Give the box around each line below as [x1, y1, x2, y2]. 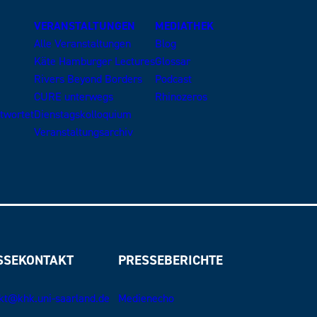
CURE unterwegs [34, 90, 114, 105]
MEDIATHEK [155, 19, 214, 34]
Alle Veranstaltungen [34, 37, 132, 52]
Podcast [155, 72, 192, 87]
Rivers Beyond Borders [34, 72, 143, 87]
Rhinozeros [155, 90, 208, 105]
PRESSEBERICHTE [118, 252, 224, 270]
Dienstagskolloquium [34, 108, 132, 122]
